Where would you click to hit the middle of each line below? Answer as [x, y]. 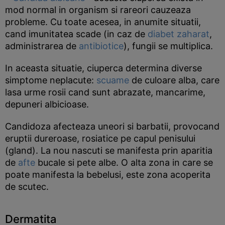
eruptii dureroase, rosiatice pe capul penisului [100, 138]
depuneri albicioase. [47, 104]
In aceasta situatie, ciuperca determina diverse [103, 68]
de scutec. [27, 187]
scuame [113, 80]
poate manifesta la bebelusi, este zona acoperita [108, 175]
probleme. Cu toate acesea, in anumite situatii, [103, 22]
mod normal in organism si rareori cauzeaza [98, 10]
